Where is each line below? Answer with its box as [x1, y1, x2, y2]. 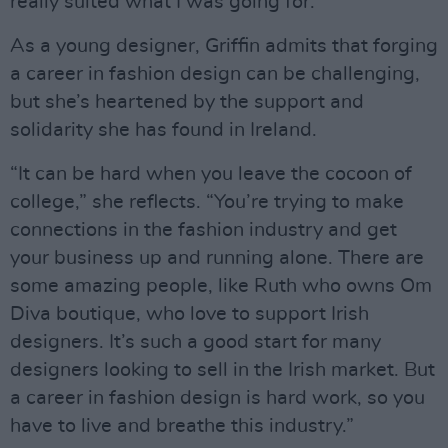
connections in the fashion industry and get [10, 220, 397, 241]
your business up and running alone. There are [10, 248, 424, 269]
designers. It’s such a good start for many [10, 332, 381, 353]
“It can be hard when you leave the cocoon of [10, 164, 412, 185]
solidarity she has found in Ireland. [10, 120, 317, 141]
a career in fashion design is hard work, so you [10, 388, 425, 409]
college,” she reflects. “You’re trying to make [10, 192, 404, 213]
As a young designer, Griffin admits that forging [10, 36, 438, 57]
